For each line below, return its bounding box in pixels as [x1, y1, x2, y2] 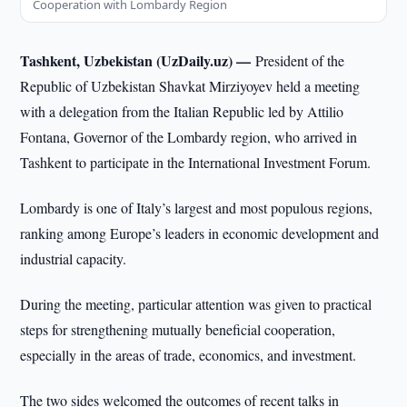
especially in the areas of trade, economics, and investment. [20, 345, 357, 364]
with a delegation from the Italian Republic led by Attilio [20, 102, 344, 121]
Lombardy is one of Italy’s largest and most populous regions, [20, 198, 373, 217]
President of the [255, 51, 345, 70]
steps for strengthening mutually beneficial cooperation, [20, 320, 336, 339]
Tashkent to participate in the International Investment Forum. [20, 153, 372, 172]
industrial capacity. [20, 249, 127, 268]
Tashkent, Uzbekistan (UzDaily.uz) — [20, 50, 256, 71]
